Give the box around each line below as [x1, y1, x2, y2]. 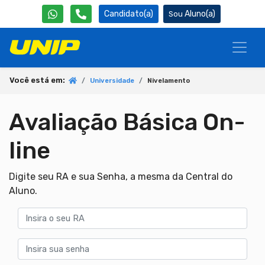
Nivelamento [147, 77, 190, 85]
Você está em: [9, 76, 69, 85]
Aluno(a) [185, 9, 215, 19]
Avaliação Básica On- [9, 108, 245, 137]
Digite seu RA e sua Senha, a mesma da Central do [9, 171, 232, 183]
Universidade [90, 77, 134, 85]
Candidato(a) [104, 9, 153, 19]
